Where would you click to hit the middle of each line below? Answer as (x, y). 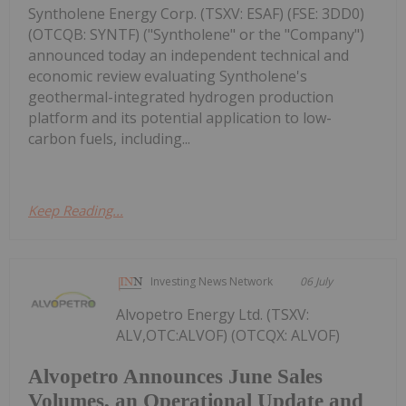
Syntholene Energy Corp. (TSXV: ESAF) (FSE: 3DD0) (196, 13)
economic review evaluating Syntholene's (168, 76)
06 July (317, 281)
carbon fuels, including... (109, 138)
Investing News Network (212, 281)
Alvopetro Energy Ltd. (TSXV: (213, 314)
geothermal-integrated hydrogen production (181, 97)
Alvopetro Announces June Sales (175, 377)
